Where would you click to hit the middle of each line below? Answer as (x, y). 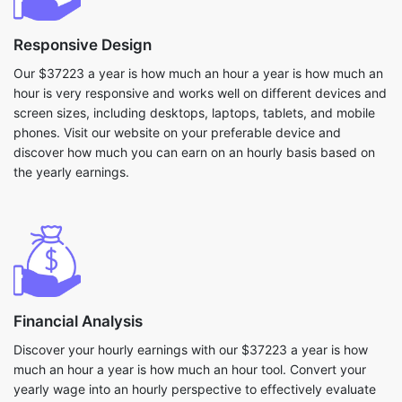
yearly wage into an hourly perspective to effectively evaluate (195, 389)
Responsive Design (83, 45)
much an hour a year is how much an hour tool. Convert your (190, 369)
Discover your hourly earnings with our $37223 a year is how (191, 350)
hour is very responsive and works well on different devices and (200, 93)
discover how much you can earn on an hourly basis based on (194, 152)
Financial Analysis (78, 321)
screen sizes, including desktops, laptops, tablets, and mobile (194, 113)
